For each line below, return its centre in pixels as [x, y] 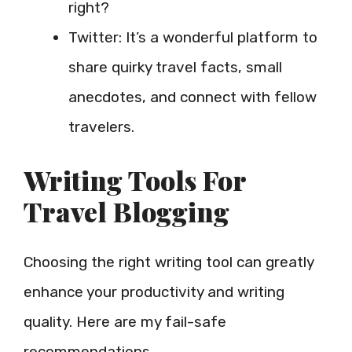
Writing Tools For [135, 180]
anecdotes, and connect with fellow [192, 97]
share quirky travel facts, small [175, 67]
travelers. [101, 126]
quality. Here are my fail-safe [125, 322]
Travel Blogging [126, 212]
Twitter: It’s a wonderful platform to [193, 37]
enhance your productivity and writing [154, 292]
